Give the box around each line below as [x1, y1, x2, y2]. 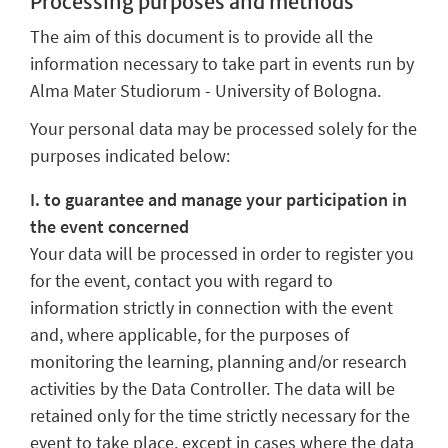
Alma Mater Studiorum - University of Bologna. [30, 78, 381, 102]
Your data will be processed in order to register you [30, 241, 414, 265]
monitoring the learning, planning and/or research [30, 349, 407, 373]
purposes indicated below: [30, 143, 230, 167]
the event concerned [30, 214, 189, 238]
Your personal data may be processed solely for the [30, 116, 417, 140]
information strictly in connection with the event [30, 295, 393, 319]
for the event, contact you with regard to [30, 268, 333, 292]
